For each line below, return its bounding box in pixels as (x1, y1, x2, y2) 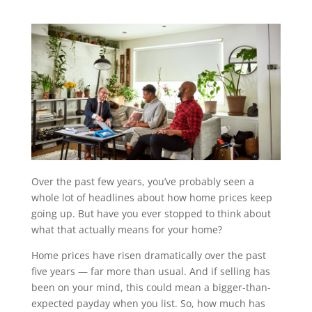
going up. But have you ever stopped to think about (31, 206, 271, 220)
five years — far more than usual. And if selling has (31, 264, 270, 278)
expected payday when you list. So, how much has (31, 296, 265, 310)
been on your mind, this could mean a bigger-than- (31, 280, 271, 294)
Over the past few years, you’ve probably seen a (31, 174, 254, 188)
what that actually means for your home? (31, 222, 222, 236)
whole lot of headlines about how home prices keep (31, 190, 272, 204)
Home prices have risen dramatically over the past (31, 248, 266, 262)
